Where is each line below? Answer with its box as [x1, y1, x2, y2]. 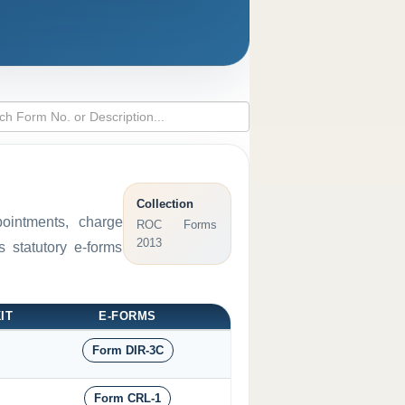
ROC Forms [136, 218, 218, 232]
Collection [136, 197, 193, 212]
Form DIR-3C [91, 344, 164, 358]
